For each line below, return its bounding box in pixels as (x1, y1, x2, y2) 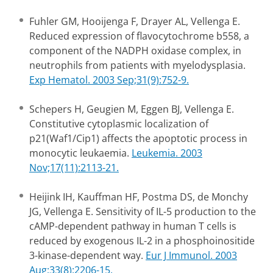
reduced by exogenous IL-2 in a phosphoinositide (29, 234, 255, 247)
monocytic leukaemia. (29, 146, 132, 160)
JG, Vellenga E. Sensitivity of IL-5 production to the (29, 205, 256, 218)
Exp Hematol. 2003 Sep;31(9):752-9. (29, 73, 189, 87)
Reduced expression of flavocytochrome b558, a (29, 29, 249, 43)
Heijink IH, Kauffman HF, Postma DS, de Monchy (29, 190, 248, 204)
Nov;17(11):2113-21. (29, 161, 119, 174)
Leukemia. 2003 (132, 146, 202, 160)
